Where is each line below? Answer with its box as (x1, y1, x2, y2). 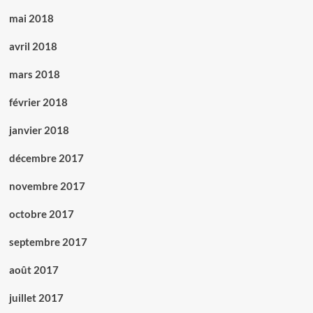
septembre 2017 (8, 235, 87, 249)
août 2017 (8, 263, 59, 277)
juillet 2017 (8, 291, 64, 305)
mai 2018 (8, 12, 54, 25)
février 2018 (8, 96, 68, 109)
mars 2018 (8, 68, 60, 81)
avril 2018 (8, 40, 57, 53)
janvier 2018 (8, 124, 69, 137)
